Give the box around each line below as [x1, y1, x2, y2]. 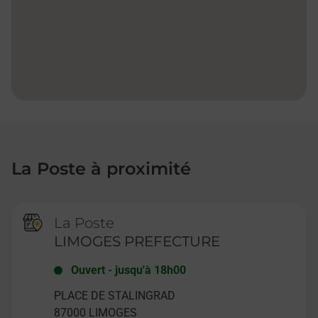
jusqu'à [115, 263, 152, 277]
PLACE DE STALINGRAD [54, 289, 176, 302]
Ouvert [71, 263, 106, 277]
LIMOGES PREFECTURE [54, 233, 221, 250]
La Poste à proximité [11, 158, 191, 179]
